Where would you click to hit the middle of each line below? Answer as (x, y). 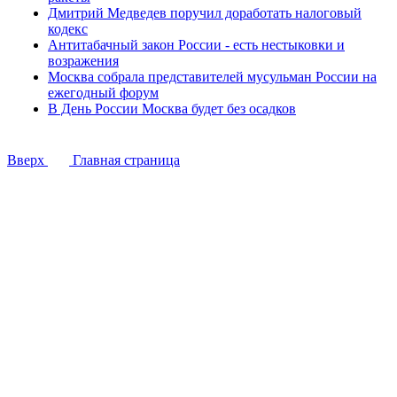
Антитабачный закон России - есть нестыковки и (196, 45)
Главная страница (125, 160)
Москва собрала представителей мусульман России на (212, 77)
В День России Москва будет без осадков (172, 109)
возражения (83, 61)
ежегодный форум (103, 93)
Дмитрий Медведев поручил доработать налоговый (205, 13)
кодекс (68, 29)
